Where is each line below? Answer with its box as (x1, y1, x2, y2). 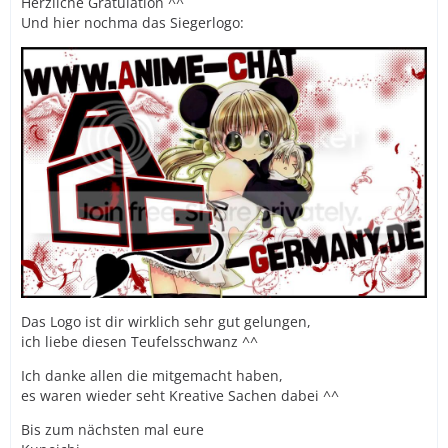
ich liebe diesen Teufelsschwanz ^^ (21, 331, 258, 351)
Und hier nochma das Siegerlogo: (21, 13, 244, 32)
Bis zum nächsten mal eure (21, 419, 204, 439)
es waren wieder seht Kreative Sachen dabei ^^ (21, 385, 339, 405)
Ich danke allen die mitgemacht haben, (21, 365, 283, 385)
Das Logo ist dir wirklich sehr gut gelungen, (21, 311, 311, 331)
